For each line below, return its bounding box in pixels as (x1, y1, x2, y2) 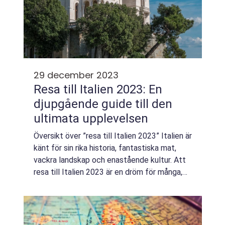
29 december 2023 (34, 69, 119, 81)
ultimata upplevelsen (34, 111, 148, 126)
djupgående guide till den (34, 97, 172, 111)
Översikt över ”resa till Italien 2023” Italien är (34, 131, 192, 141)
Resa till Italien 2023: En (34, 82, 162, 96)
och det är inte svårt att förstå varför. (34, 179, 167, 189)
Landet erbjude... (34, 191, 91, 201)
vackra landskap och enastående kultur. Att (34, 155, 186, 165)
